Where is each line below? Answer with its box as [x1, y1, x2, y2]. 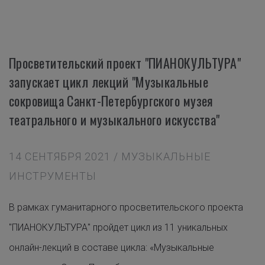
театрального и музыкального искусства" [9, 110, 220, 129]
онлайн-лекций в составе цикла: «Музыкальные [9, 242, 214, 253]
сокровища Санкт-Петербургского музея [9, 91, 214, 110]
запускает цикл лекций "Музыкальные [9, 72, 208, 91]
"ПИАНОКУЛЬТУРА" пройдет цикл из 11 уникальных [9, 222, 228, 233]
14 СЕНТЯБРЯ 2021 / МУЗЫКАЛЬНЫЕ [9, 150, 211, 163]
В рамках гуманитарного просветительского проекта [9, 202, 243, 213]
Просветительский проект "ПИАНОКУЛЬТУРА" [9, 53, 241, 72]
